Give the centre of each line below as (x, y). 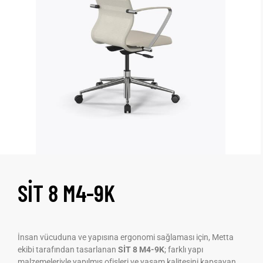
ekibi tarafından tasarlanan (68, 249)
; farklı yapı (184, 249)
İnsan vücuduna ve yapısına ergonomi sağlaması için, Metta (126, 237)
